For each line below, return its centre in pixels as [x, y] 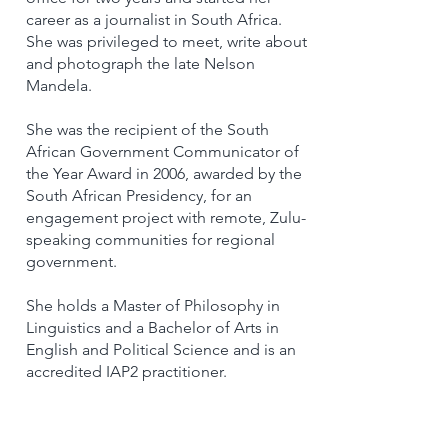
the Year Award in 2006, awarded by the [164, 173]
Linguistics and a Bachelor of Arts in [152, 327]
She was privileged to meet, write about [166, 41]
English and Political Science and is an [161, 349]
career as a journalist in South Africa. [154, 19]
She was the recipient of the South [147, 129]
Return [160, 437]
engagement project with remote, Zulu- [166, 217]
